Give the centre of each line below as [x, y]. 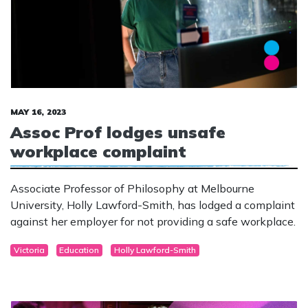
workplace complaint [98, 152]
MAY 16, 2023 [38, 112]
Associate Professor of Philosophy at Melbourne [132, 188]
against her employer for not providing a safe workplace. [153, 221]
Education [79, 250]
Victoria [29, 250]
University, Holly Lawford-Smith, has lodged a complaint [153, 205]
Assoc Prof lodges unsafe [118, 132]
